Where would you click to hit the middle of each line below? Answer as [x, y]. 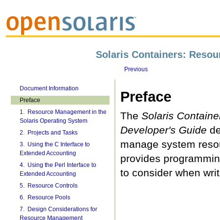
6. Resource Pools [45, 197]
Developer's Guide [163, 130]
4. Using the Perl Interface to [58, 165]
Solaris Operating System [53, 121]
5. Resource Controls [48, 186]
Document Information [49, 88]
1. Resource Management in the [63, 112]
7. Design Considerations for [58, 209]
